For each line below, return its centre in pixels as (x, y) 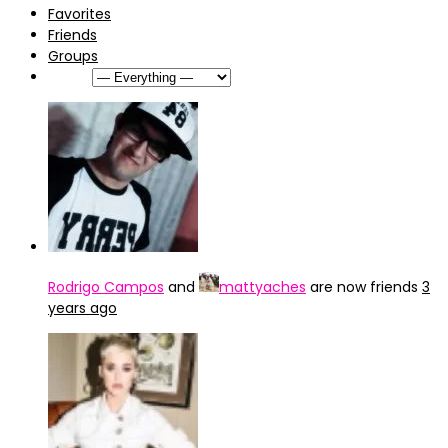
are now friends (364, 287)
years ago (82, 308)
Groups (73, 56)
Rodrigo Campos (106, 287)
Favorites (79, 14)
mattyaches (262, 287)
